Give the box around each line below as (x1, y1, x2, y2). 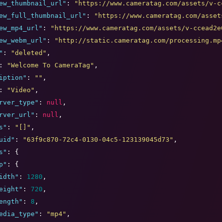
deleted (15, 49, 43, 57)
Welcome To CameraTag (11, 61, 90, 69)
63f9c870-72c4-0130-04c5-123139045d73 (27, 136, 169, 144)
